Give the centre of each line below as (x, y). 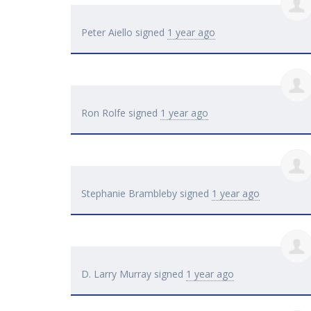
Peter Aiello (107, 33)
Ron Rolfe (103, 113)
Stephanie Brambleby (129, 194)
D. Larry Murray (116, 274)
